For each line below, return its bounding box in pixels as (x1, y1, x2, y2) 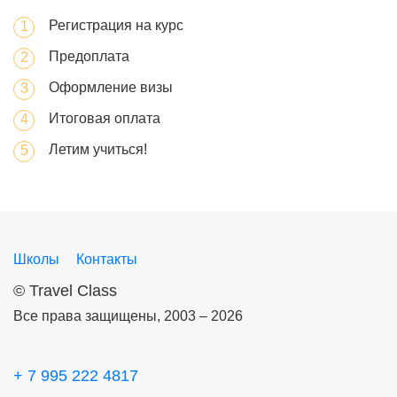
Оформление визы (49, 80, 173, 95)
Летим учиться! (49, 142, 147, 157)
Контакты (76, 252, 137, 267)
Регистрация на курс (49, 18, 183, 33)
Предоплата (49, 49, 129, 64)
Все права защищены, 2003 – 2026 (13, 308, 243, 323)
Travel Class (29, 282, 117, 300)
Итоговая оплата (49, 111, 160, 126)
